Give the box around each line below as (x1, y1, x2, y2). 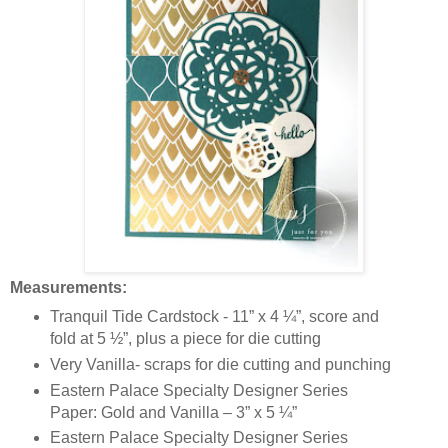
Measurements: (10, 278, 131, 296)
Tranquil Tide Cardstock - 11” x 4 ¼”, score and (49, 307, 379, 325)
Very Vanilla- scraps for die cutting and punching (49, 355, 395, 373)
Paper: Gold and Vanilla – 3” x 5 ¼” (49, 403, 305, 421)
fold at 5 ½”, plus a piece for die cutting (49, 329, 325, 347)
